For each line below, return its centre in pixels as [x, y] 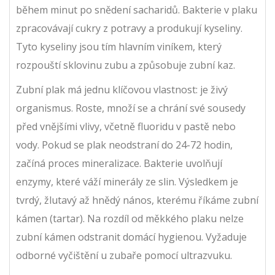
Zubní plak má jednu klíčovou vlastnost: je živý [122, 90]
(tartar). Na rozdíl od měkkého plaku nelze [145, 219]
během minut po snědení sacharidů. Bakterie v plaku [137, 10]
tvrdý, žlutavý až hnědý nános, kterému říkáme [124, 200]
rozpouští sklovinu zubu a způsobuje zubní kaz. [126, 65]
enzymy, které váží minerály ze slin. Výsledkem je [127, 182]
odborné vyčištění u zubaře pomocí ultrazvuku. [124, 255]
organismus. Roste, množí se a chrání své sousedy [131, 108]
